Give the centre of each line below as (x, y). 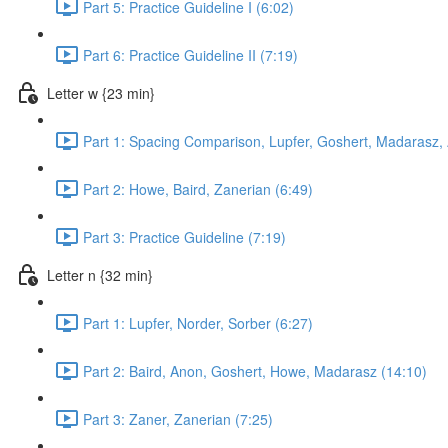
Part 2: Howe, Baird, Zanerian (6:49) (198, 188)
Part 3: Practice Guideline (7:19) (184, 236)
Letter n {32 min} (100, 274)
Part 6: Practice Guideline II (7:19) (190, 54)
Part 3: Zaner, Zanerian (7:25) (178, 418)
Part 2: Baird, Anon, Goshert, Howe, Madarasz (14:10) (255, 370)
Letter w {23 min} (101, 92)
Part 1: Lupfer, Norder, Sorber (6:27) (198, 322)
